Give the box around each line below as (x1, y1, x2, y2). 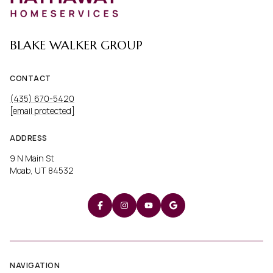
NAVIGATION (10, 260, 60, 271)
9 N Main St (10, 152, 54, 164)
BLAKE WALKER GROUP (10, 38, 143, 54)
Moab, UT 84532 (10, 164, 74, 176)
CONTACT (10, 73, 51, 84)
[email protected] (10, 105, 75, 117)
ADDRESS (10, 132, 48, 143)
